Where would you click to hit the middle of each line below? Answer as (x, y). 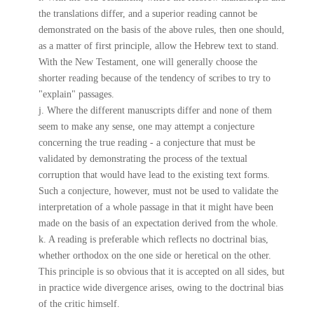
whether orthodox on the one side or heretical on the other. (155, 255)
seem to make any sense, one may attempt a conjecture (146, 127)
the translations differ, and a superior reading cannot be (148, 14)
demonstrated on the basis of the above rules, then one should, (161, 30)
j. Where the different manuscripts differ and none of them (155, 110)
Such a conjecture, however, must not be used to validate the (158, 191)
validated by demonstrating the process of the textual (143, 159)
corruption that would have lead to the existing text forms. (154, 175)
